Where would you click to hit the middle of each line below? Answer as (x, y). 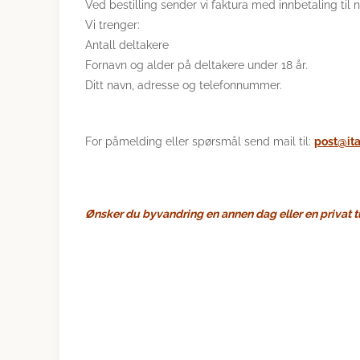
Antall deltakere (127, 45)
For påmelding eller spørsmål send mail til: (200, 141)
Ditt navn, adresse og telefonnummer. (184, 85)
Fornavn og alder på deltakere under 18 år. (196, 65)
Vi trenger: (112, 25)
